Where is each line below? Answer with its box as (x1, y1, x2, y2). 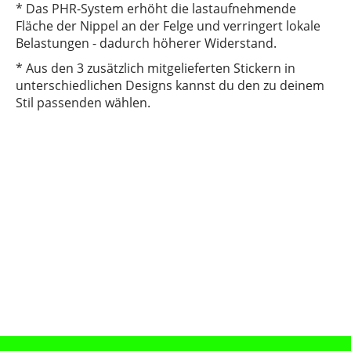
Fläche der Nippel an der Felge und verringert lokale (16, 17, 320, 35)
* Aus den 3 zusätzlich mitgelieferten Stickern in (16, 60, 295, 78)
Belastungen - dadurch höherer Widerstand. (16, 34, 277, 52)
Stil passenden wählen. (16, 94, 150, 112)
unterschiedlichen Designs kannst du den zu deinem (16, 77, 324, 95)
